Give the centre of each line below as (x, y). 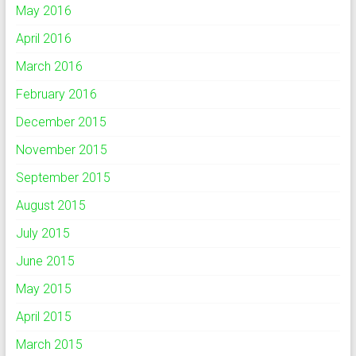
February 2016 (56, 94)
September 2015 (63, 178)
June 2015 (45, 261)
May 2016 (43, 11)
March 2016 (49, 66)
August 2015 (50, 205)
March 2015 (49, 344)
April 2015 (43, 317)
